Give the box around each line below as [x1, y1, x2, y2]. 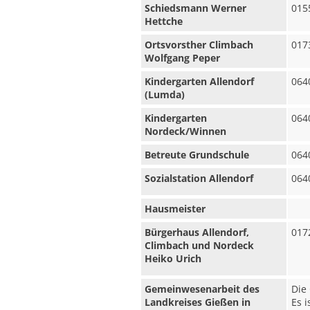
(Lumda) [145, 88, 185, 101]
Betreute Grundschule [145, 148, 249, 161]
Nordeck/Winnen [145, 125, 226, 138]
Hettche [145, 15, 183, 28]
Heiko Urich [145, 252, 201, 265]
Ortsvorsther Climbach [145, 38, 267, 51]
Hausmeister [145, 202, 206, 215]
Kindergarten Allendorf [145, 75, 254, 88]
